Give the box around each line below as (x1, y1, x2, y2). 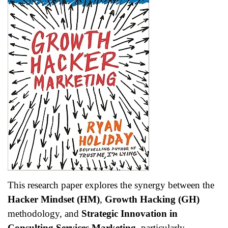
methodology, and (8, 208, 81, 219)
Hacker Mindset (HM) (8, 193, 100, 205)
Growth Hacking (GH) (105, 193, 199, 205)
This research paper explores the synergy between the (8, 179, 214, 190)
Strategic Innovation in (81, 208, 178, 219)
